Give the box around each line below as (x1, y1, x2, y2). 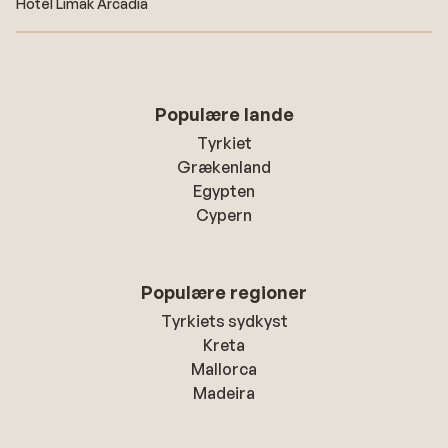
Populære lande (154, 103, 294, 125)
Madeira (193, 383, 255, 403)
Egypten (193, 181, 255, 201)
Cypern (196, 205, 252, 225)
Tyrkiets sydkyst (160, 311, 288, 331)
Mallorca (191, 359, 257, 379)
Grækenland (177, 157, 271, 177)
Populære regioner (141, 281, 307, 303)
